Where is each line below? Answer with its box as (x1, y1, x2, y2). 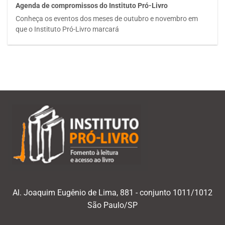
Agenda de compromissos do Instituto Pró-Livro (16, 2, 168, 10)
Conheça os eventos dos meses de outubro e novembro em (16, 14, 198, 23)
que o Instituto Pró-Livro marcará (16, 25, 120, 33)
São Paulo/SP (87, 200, 138, 210)
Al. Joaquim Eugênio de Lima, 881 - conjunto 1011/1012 (13, 188, 212, 198)
